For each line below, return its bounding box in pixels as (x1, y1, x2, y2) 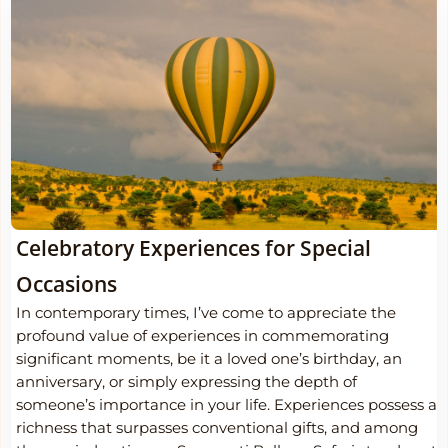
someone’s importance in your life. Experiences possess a (16, 396, 437, 415)
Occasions (16, 270, 117, 299)
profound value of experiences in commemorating (16, 327, 389, 346)
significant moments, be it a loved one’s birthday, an (16, 350, 402, 369)
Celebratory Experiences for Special (16, 234, 371, 263)
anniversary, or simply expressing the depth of (16, 373, 357, 392)
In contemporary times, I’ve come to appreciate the (16, 304, 396, 323)
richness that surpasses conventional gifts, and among (16, 419, 418, 438)
